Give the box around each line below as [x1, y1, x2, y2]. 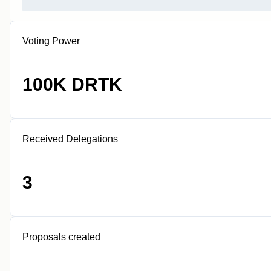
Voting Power [22, 36, 80, 46]
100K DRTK [22, 74, 122, 94]
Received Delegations [22, 134, 118, 144]
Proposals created [22, 232, 100, 242]
